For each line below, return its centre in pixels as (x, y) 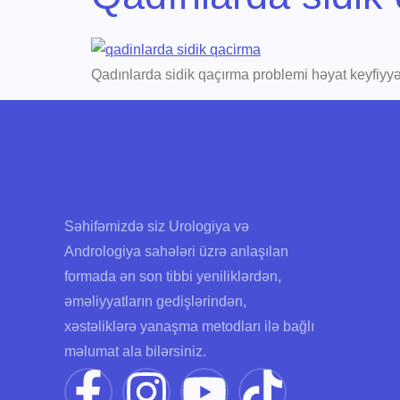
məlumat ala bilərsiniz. (135, 351)
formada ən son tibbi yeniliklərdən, (173, 276)
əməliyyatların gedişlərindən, (155, 301)
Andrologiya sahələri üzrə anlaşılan (176, 251)
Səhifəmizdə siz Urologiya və (157, 226)
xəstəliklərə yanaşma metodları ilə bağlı (189, 326)
